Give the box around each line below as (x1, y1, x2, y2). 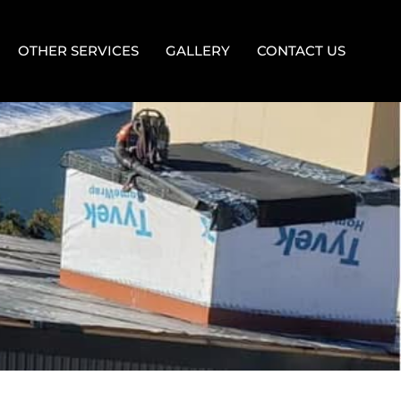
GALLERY (166, 42, 230, 60)
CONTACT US (257, 42, 346, 60)
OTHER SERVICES (18, 42, 139, 60)
